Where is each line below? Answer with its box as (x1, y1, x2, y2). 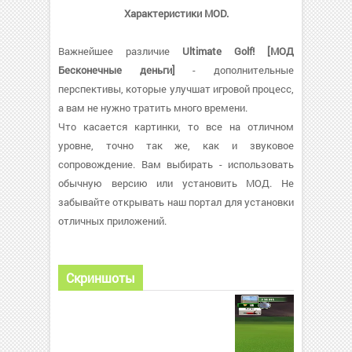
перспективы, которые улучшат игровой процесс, (58, 82, 294, 96)
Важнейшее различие (58, 44, 182, 58)
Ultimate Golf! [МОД (182, 44, 294, 58)
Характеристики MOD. (123, 6, 229, 20)
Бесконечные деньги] (58, 63, 175, 77)
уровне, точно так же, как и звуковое (58, 138, 294, 152)
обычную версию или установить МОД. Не (58, 176, 294, 190)
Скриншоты (66, 269, 135, 286)
